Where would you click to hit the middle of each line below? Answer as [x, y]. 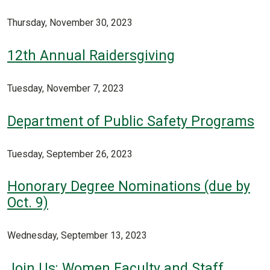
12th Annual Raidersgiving [91, 56]
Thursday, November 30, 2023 [70, 23]
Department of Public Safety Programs [131, 121]
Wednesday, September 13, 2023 [77, 236]
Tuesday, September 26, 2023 [70, 154]
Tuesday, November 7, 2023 [66, 88]
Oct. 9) [28, 203]
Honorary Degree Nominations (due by [129, 187]
